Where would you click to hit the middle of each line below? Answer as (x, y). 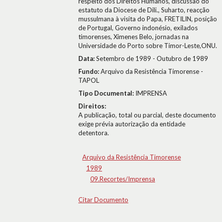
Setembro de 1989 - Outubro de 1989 (152, 58)
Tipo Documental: (107, 93)
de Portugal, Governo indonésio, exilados (138, 28)
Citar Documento (103, 200)
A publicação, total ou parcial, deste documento (147, 115)
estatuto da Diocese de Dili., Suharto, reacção (144, 10)
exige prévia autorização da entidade (132, 124)
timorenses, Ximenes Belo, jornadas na (134, 37)
